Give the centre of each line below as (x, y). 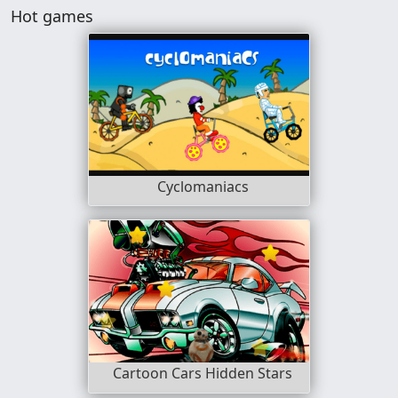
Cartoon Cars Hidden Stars (203, 374)
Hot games (52, 16)
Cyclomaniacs (203, 186)
